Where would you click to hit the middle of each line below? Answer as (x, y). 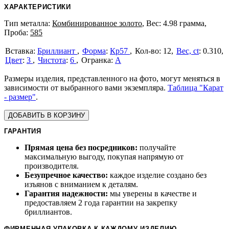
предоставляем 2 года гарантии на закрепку (101, 203)
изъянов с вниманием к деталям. (81, 184)
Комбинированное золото (97, 23)
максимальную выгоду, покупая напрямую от (104, 157)
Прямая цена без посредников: (81, 147)
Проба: (17, 32)
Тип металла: (28, 23)
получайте (157, 147)
